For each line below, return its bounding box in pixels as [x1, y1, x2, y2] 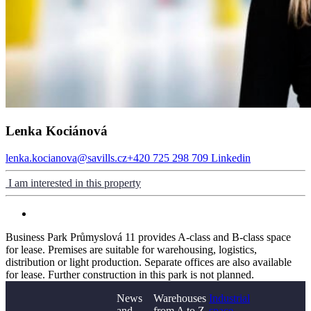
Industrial [209, 292, 250, 304]
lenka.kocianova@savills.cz [6, 151, 127, 164]
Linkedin [208, 151, 251, 164]
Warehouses [153, 292, 206, 304]
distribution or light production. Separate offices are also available [6, 255, 292, 268]
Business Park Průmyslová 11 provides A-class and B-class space [6, 230, 291, 243]
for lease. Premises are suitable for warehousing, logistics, [6, 243, 257, 255]
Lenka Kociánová [6, 123, 108, 138]
